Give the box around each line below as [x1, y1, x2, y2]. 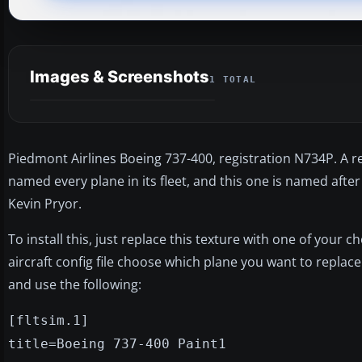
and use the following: [8, 275, 141, 293]
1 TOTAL [209, 74, 257, 85]
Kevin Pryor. [8, 194, 82, 213]
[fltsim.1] [8, 312, 89, 328]
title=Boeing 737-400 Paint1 [8, 335, 226, 351]
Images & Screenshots [30, 66, 209, 86]
